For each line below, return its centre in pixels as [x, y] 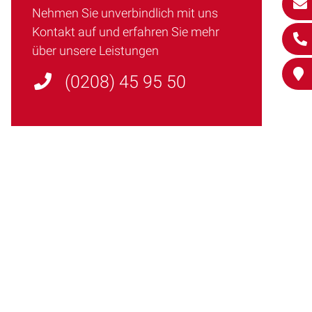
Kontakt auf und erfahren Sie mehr [126, 32]
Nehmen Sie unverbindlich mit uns [125, 13]
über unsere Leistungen [95, 50]
